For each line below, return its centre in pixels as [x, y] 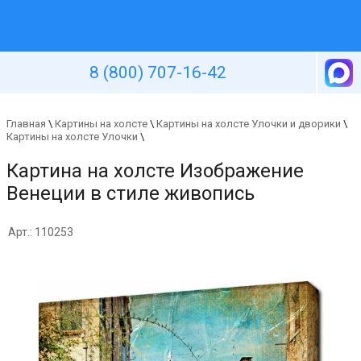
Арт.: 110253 [41, 232]
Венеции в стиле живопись [131, 193]
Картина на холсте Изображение [155, 171]
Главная [26, 124]
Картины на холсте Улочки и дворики [249, 124]
